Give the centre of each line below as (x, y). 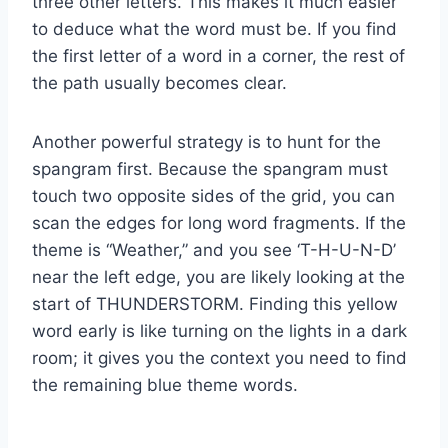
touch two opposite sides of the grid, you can (213, 195)
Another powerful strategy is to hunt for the (206, 141)
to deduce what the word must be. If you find (214, 28)
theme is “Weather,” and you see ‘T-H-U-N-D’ (214, 249)
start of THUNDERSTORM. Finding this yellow (215, 303)
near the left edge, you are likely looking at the (218, 276)
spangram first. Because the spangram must (210, 168)
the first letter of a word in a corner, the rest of (218, 55)
